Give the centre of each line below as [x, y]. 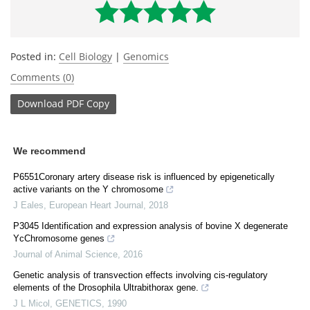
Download [40, 104]
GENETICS [79, 303]
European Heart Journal [96, 205]
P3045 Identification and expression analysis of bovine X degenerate [151, 226]
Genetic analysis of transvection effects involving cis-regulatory [140, 275]
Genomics [146, 56]
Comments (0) [42, 77]
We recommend [49, 151]
